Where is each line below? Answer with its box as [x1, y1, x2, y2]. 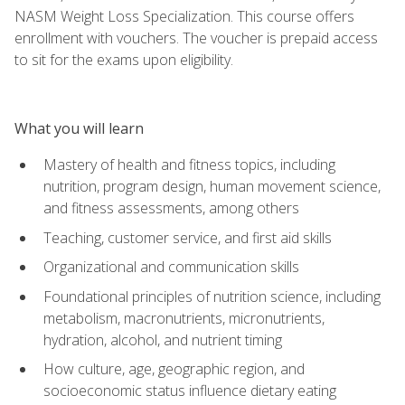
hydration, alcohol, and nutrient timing [43, 329, 282, 350]
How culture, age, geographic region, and [43, 359, 305, 380]
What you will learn [14, 118, 144, 138]
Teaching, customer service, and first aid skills [43, 227, 332, 248]
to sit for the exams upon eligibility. [14, 49, 233, 70]
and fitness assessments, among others [43, 197, 299, 218]
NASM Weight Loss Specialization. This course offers [14, 5, 354, 26]
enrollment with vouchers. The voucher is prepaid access [14, 27, 378, 48]
